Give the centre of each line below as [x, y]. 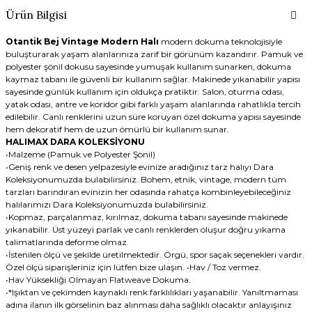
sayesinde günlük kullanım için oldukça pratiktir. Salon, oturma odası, [145, 91]
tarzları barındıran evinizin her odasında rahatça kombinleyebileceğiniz [148, 192]
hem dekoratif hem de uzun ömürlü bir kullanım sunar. [117, 129]
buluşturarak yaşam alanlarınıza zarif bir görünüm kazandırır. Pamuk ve [154, 54]
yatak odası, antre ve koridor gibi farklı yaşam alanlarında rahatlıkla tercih [153, 104]
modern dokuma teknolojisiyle [221, 41]
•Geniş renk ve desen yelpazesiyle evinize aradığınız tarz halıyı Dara [139, 166]
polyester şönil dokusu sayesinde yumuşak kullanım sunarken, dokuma [148, 66]
